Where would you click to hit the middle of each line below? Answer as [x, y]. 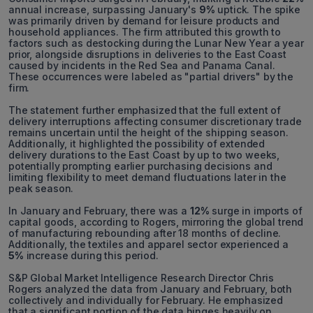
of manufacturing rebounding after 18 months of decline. [145, 233]
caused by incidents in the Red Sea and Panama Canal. [142, 66]
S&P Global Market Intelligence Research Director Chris [141, 278]
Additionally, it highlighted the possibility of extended [137, 144]
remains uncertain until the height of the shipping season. [148, 133]
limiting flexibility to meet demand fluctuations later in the [147, 177]
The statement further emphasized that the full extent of [145, 110]
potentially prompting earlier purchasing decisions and [140, 166]
